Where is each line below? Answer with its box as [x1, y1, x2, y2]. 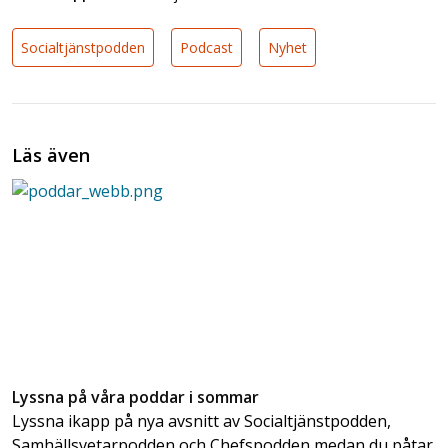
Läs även [12, 142, 90, 167]
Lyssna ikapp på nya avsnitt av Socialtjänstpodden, [12, 410, 391, 433]
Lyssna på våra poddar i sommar [12, 386, 259, 409]
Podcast [180, 37, 233, 57]
